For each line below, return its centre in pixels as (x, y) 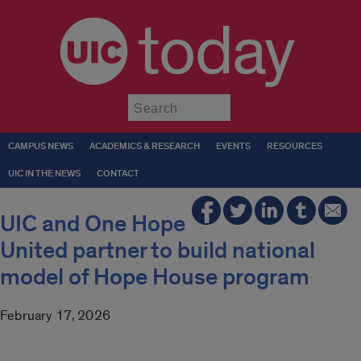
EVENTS (233, 146)
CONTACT (118, 174)
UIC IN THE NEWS (44, 174)
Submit (251, 101)
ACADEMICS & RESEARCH (145, 146)
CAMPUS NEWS (41, 146)
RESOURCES (295, 146)
